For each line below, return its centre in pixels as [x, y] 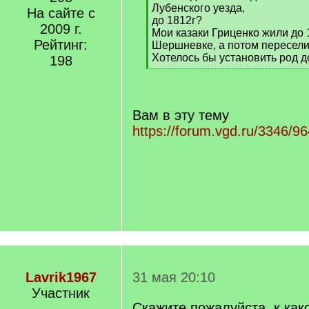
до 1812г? [177, 20]
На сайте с [61, 13]
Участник [61, 293]
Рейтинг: [61, 45]
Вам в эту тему [181, 115]
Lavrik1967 [61, 277]
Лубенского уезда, [198, 8]
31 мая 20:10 [174, 277]
